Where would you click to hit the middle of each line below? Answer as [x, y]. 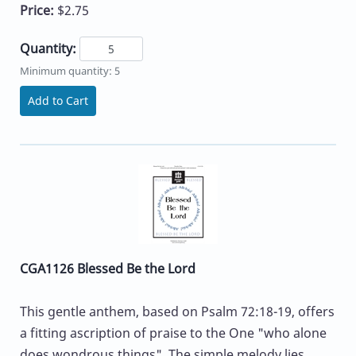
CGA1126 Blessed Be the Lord [108, 269]
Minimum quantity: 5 [70, 71]
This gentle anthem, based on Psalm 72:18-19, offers [177, 312]
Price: [39, 11]
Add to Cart [58, 101]
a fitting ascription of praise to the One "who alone [173, 333]
